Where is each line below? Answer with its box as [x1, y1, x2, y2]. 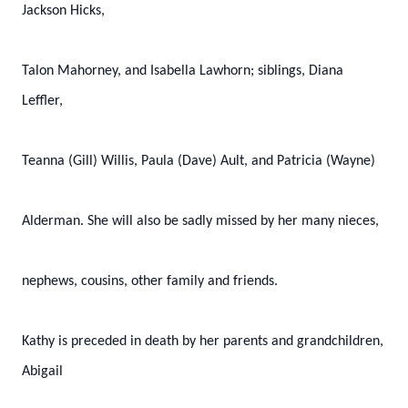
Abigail [22, 364, 63, 379]
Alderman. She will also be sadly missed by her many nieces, [22, 214, 379, 229]
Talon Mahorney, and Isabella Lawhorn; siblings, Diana [22, 64, 343, 78]
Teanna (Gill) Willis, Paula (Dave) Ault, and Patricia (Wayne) [22, 154, 375, 168]
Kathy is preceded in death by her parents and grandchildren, [22, 334, 383, 349]
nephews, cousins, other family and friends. [22, 274, 278, 289]
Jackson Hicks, [22, 4, 105, 18]
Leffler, [22, 94, 63, 108]
